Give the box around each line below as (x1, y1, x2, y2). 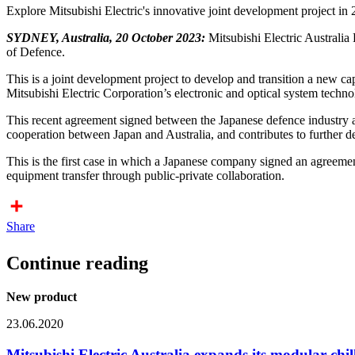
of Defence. (6, 45, 65, 59)
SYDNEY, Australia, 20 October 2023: (6, 31, 205, 45)
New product (6, 290, 77, 304)
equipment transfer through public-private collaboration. (6, 169, 284, 183)
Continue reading (6, 253, 148, 274)
